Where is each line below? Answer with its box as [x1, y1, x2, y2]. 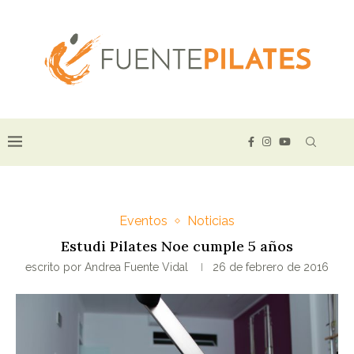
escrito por [25, 261, 85, 274]
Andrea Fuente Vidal [85, 261, 188, 274]
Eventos [119, 213, 168, 229]
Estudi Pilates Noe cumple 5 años [61, 237, 293, 256]
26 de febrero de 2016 [213, 261, 329, 274]
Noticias [187, 213, 235, 229]
